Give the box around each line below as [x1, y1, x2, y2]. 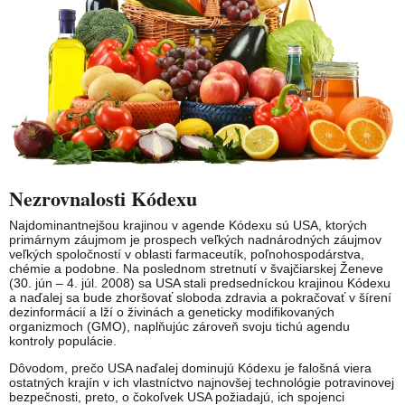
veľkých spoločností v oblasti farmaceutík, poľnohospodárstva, [9, 247, 364, 262]
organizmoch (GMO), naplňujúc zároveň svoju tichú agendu [9, 319, 350, 334]
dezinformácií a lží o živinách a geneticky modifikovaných [9, 305, 334, 320]
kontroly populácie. [9, 334, 117, 349]
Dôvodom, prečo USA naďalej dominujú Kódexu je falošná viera [9, 361, 372, 376]
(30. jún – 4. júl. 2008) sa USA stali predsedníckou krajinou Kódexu [9, 276, 391, 291]
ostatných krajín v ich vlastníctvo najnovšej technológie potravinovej [9, 375, 394, 391]
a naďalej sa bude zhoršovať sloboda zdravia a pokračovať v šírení [9, 290, 391, 306]
